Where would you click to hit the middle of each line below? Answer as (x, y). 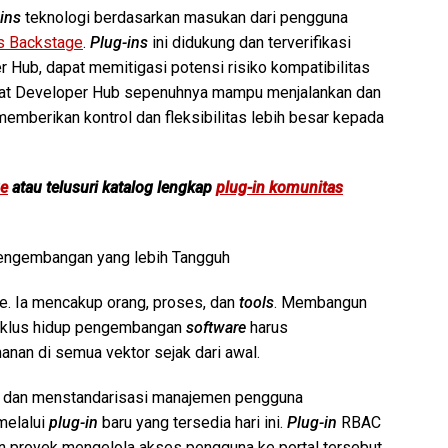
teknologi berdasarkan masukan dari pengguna (184, 17)
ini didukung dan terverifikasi (249, 42)
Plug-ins (119, 42)
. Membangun (320, 302)
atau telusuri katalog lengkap (112, 187)
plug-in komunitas (279, 187)
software (218, 327)
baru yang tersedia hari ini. (192, 422)
